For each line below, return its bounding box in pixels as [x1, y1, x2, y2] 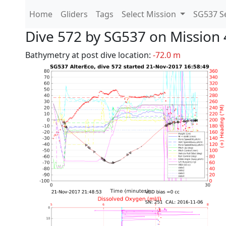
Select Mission [122, 9, 178, 20]
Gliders [61, 9, 88, 20]
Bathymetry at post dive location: [25, 49, 153, 61]
